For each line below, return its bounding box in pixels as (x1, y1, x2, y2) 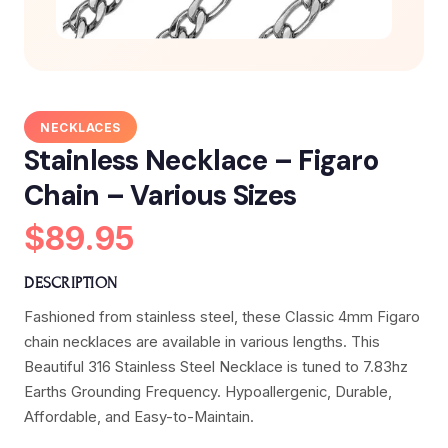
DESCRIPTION (24, 274, 118, 293)
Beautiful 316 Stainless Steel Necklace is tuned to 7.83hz (24, 358, 408, 377)
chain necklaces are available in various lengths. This (24, 333, 380, 352)
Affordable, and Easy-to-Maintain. (24, 408, 254, 427)
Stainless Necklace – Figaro (24, 142, 379, 180)
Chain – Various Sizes (24, 177, 297, 215)
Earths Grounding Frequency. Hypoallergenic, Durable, (24, 383, 392, 402)
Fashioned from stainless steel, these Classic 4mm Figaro (24, 308, 420, 327)
